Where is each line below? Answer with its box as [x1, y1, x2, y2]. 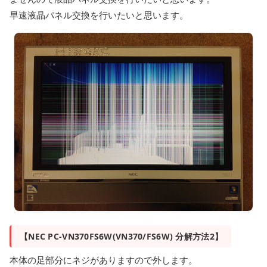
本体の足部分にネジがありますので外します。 [10, 254, 197, 266]
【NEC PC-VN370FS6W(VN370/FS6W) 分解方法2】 [20, 231, 223, 242]
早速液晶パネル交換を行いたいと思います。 [10, 9, 188, 21]
